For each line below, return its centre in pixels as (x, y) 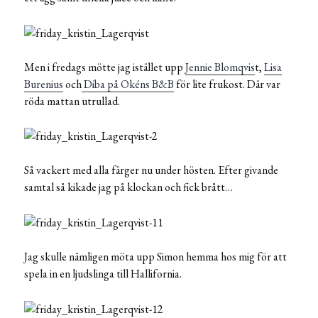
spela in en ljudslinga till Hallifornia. (103, 274)
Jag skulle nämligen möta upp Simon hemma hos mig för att (155, 257)
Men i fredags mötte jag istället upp (105, 67)
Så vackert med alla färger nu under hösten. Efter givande (151, 170)
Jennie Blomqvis (220, 67)
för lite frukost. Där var (227, 84)
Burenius (44, 84)
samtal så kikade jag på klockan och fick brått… (128, 187)
